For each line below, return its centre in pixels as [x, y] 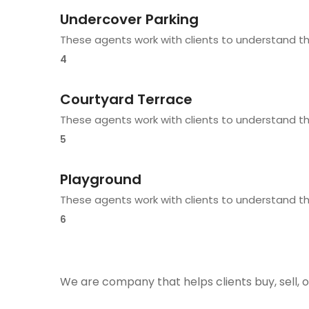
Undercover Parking [129, 19]
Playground [101, 179]
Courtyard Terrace [126, 99]
